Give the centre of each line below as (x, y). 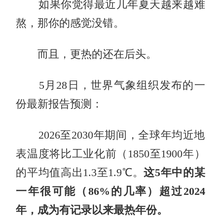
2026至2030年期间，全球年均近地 (110, 135)
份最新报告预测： (59, 104)
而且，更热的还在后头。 (87, 54)
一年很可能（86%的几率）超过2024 (110, 191)
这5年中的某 (174, 172)
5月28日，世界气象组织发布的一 (110, 85)
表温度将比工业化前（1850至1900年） (110, 154)
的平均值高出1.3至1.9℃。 (80, 172)
